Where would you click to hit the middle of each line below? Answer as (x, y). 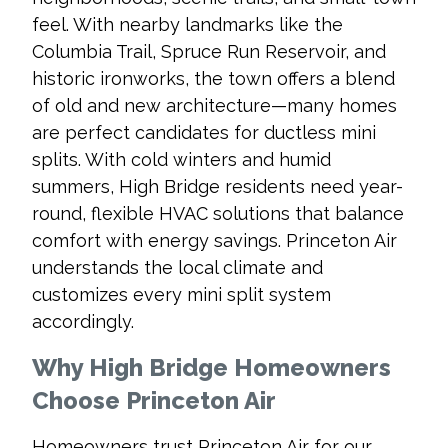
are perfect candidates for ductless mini (204, 133)
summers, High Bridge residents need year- (217, 187)
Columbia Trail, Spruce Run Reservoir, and (209, 52)
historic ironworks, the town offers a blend (213, 79)
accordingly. (85, 322)
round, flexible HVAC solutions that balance (218, 214)
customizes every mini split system (181, 295)
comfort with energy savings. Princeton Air (214, 241)
